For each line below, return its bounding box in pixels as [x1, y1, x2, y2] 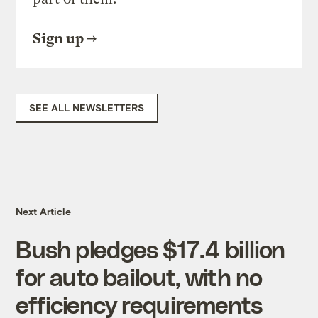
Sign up [33, 31, 84, 48]
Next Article [16, 205, 72, 218]
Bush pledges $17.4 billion [16, 235, 285, 263]
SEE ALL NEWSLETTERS [29, 102, 145, 114]
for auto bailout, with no [16, 263, 263, 291]
